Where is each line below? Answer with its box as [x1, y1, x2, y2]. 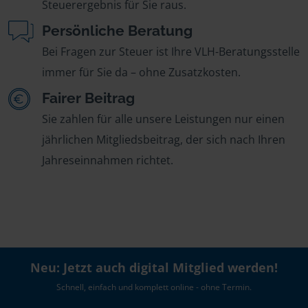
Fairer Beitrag [42, 89, 135, 107]
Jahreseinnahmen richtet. [42, 153, 173, 168]
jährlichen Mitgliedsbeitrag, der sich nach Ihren [42, 132, 285, 147]
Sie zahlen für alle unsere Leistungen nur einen [42, 111, 285, 126]
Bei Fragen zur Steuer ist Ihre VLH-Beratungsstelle [42, 44, 300, 59]
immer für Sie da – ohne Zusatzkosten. [42, 65, 241, 80]
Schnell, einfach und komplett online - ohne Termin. [56, 281, 252, 293]
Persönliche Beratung [42, 22, 192, 39]
